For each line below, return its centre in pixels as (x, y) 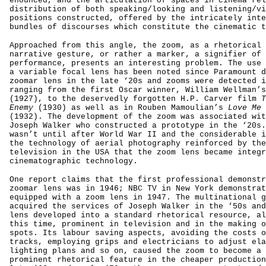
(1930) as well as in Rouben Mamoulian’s (131, 108)
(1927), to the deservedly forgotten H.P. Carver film (135, 99)
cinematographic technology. (74, 161)
